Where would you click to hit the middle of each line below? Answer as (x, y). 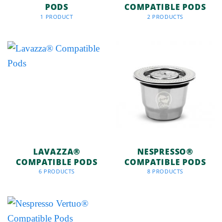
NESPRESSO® (165, 151)
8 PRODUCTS (165, 171)
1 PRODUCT (57, 16)
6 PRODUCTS (57, 171)
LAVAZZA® (57, 151)
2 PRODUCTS (165, 16)
